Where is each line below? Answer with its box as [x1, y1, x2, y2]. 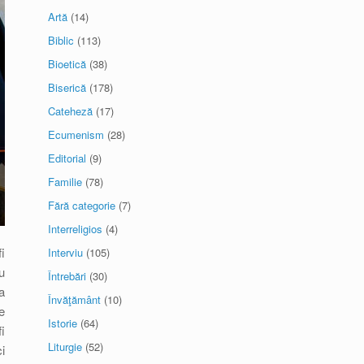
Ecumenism [48, 127, 105, 142]
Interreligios [48, 221, 103, 236]
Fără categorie [48, 197, 116, 213]
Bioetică [48, 56, 87, 71]
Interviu [48, 245, 84, 260]
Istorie [48, 315, 78, 331]
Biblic [48, 32, 75, 48]
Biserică [48, 80, 87, 95]
